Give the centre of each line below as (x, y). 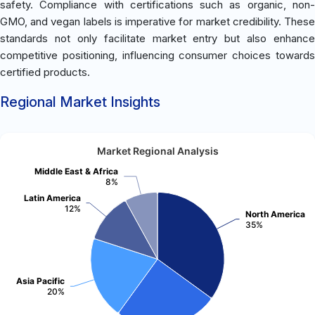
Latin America (52, 198)
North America (275, 214)
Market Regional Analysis (157, 151)
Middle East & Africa (76, 171)
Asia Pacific (40, 281)
